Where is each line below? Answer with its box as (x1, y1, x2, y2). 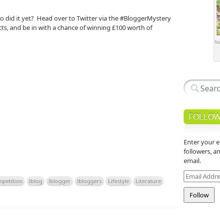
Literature (136, 177, 161, 185)
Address (184, 182, 207, 191)
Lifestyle (108, 177, 129, 185)
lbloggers (77, 177, 102, 185)
